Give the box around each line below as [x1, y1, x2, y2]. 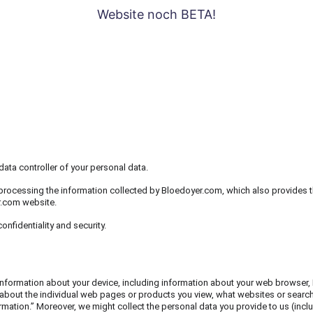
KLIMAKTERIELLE [141, 49, 231, 62]
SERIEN [11, 49, 49, 62]
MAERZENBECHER [49, 49, 141, 62]
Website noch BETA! [97, 6, 216, 22]
